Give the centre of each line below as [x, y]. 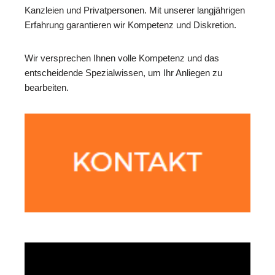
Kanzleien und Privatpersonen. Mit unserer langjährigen [135, 10]
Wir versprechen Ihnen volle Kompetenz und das [122, 58]
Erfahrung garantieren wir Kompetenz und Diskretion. [130, 25]
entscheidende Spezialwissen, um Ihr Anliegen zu [123, 73]
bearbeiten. [47, 88]
